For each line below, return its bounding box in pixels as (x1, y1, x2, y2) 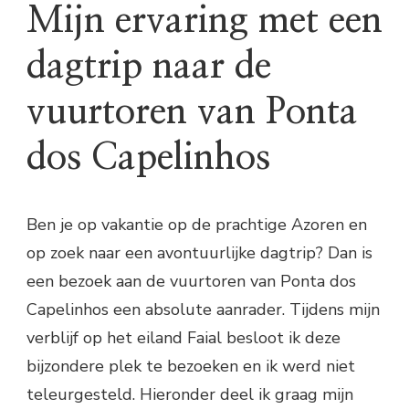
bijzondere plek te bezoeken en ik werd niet (26, 354, 355, 377)
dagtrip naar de (26, 47, 271, 85)
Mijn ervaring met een (26, 2, 383, 39)
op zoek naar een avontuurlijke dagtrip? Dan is (26, 241, 372, 264)
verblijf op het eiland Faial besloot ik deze (26, 326, 341, 349)
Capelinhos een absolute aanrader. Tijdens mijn (26, 298, 380, 320)
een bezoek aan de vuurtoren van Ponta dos (26, 269, 356, 292)
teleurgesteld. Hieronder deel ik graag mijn (26, 383, 353, 405)
